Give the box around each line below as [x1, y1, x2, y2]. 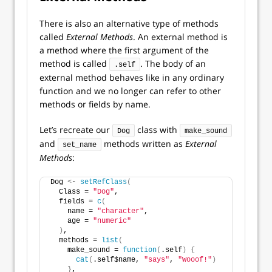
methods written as [101, 138, 185, 149]
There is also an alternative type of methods [39, 18, 219, 29]
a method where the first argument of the [39, 44, 209, 56]
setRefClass [80, 178, 127, 186]
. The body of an [140, 58, 206, 69]
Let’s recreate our [39, 124, 112, 135]
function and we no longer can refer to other [39, 85, 221, 97]
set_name [63, 141, 97, 149]
